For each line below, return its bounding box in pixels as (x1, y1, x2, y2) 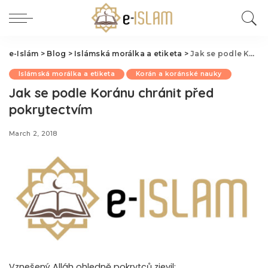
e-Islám (9, 49, 39, 58)
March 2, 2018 (9, 129, 57, 138)
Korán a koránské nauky (135, 70, 222, 78)
